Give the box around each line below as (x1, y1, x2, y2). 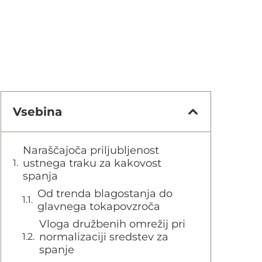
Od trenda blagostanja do (37, 187, 173, 200)
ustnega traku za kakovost (23, 157, 161, 170)
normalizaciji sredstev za (39, 230, 168, 243)
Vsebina (13, 105, 62, 119)
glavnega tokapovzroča (37, 200, 160, 213)
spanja (23, 170, 58, 182)
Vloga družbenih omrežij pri (39, 218, 185, 230)
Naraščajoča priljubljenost (23, 144, 159, 157)
